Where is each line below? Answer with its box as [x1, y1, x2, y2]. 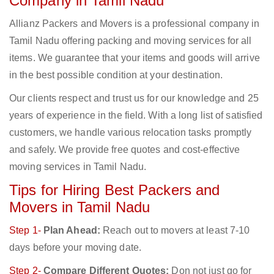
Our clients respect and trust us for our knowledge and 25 [9, 93, 259, 104]
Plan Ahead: [43, 225, 100, 236]
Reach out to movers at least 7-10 [100, 225, 250, 236]
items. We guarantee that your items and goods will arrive [9, 53, 260, 64]
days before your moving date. [9, 242, 141, 253]
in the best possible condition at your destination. [9, 70, 223, 81]
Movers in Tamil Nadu [9, 199, 150, 216]
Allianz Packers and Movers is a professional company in [9, 18, 260, 29]
